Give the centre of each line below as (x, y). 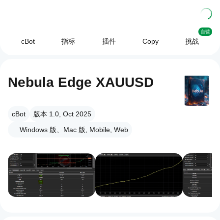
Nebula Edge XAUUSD (81, 82)
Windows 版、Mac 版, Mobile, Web (74, 130)
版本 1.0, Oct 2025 (62, 114)
